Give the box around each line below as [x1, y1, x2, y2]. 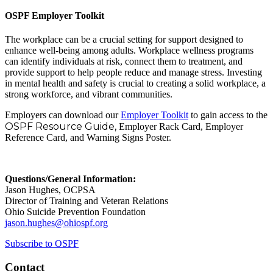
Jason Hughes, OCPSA [5, 184, 96, 195]
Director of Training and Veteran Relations [5, 195, 168, 206]
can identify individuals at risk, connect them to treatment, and [5, 55, 243, 66]
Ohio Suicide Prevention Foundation [5, 206, 146, 217]
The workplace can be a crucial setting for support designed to [5, 34, 243, 44]
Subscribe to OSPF [5, 238, 79, 249]
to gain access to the [188, 109, 268, 120]
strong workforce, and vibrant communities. [5, 88, 172, 99]
